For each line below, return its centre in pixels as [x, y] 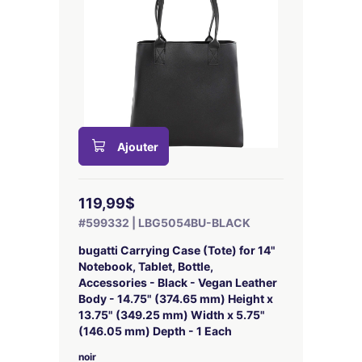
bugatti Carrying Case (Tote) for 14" [177, 250]
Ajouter [137, 147]
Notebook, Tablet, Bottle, [145, 266]
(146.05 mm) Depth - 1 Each [155, 331]
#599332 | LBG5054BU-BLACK [164, 223]
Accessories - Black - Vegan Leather [177, 282]
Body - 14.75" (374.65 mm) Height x [175, 299]
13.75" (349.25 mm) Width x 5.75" [171, 315]
